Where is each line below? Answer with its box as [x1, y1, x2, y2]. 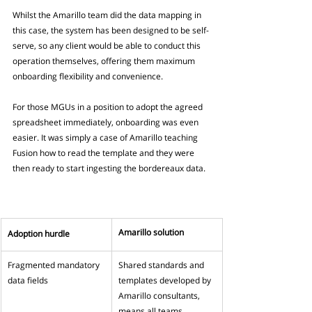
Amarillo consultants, [118, 290, 202, 302]
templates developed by [118, 274, 213, 287]
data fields [8, 274, 48, 287]
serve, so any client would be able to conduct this [13, 40, 203, 52]
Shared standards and [118, 259, 206, 272]
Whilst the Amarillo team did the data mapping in [13, 9, 203, 22]
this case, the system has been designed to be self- [13, 24, 209, 37]
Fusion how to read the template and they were [13, 147, 196, 159]
